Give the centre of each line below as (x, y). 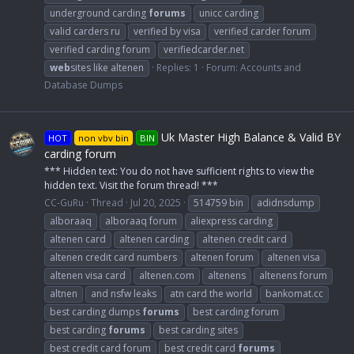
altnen (64, 294)
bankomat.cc (294, 294)
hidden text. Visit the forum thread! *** (131, 186)
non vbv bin (103, 138)
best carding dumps (96, 312)
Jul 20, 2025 (156, 203)
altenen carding (154, 239)
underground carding (99, 13)
